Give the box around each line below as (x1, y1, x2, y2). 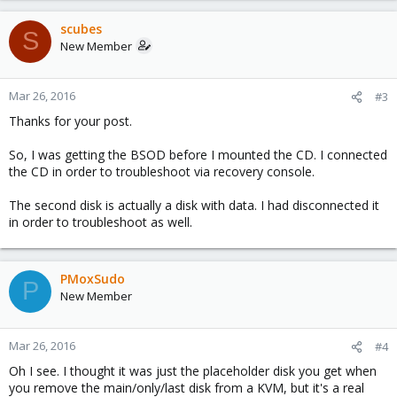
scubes (60, 19, 102, 37)
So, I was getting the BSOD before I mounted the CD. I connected (9, 145, 387, 163)
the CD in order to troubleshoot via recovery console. (9, 162, 315, 180)
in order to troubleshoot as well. (9, 213, 192, 230)
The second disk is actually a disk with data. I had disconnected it (9, 196, 379, 214)
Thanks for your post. (9, 112, 132, 129)
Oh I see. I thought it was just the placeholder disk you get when (9, 362, 377, 379)
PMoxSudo (60, 269, 125, 287)
